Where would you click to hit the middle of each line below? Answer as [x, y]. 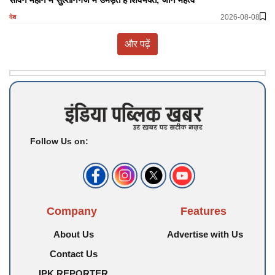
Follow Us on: [59, 141]
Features [203, 211]
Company [72, 211]
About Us [73, 234]
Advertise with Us [205, 234]
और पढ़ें [137, 44]
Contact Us [73, 254]
